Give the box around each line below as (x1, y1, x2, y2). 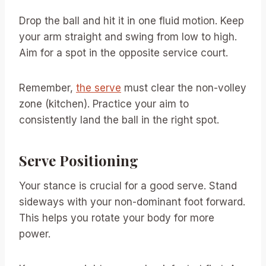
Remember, (19, 81, 76, 94)
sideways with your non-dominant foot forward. (19, 195, 245, 208)
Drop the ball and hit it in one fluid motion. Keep (19, 14, 244, 27)
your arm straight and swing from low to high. (19, 30, 237, 43)
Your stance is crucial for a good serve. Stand (19, 179, 237, 192)
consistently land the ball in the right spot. (19, 113, 219, 126)
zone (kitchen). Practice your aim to (19, 97, 189, 110)
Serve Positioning (19, 150, 138, 170)
